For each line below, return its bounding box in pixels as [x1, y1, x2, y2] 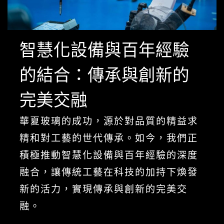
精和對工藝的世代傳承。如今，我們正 [19, 132, 198, 144]
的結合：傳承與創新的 [19, 65, 189, 85]
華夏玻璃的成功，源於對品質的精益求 [19, 115, 198, 127]
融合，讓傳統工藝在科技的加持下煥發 [19, 166, 198, 178]
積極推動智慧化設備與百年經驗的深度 [19, 149, 198, 161]
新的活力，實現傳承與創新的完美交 [19, 183, 187, 195]
